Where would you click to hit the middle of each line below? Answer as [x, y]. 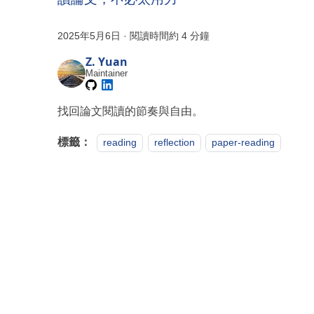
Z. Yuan [107, 62]
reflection [174, 143]
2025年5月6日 [89, 36]
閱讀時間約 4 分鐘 [170, 36]
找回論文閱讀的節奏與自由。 [131, 111]
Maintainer [107, 74]
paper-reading [243, 143]
